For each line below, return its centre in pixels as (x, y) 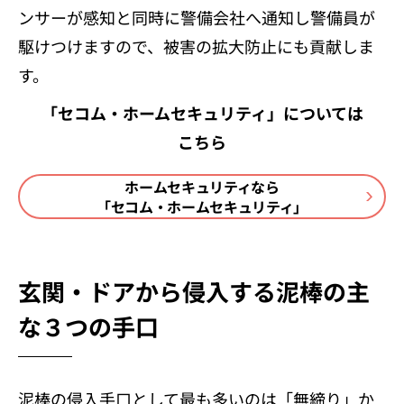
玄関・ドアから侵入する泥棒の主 (194, 290)
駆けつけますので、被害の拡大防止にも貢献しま (196, 46)
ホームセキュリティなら (202, 186)
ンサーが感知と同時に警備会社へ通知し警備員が (197, 17)
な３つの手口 (88, 326)
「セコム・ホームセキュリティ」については (202, 112)
